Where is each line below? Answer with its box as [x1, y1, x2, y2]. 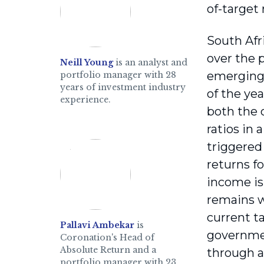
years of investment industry [60, 82, 186, 93]
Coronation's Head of [60, 232, 154, 243]
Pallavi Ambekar [60, 220, 134, 230]
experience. [60, 94, 111, 105]
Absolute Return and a [60, 245, 156, 255]
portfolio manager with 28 [60, 70, 176, 80]
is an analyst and [113, 57, 187, 68]
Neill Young [60, 57, 113, 68]
